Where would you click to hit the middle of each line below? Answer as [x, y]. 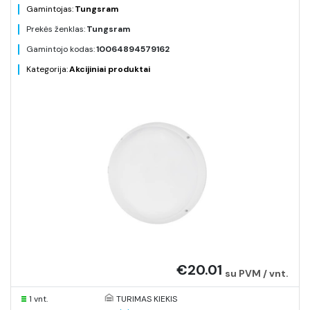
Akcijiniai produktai [110, 69]
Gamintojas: [50, 9]
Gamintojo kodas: [61, 49]
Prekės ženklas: [56, 29]
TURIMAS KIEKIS [146, 299]
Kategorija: [47, 69]
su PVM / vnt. [257, 273]
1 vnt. [38, 299]
